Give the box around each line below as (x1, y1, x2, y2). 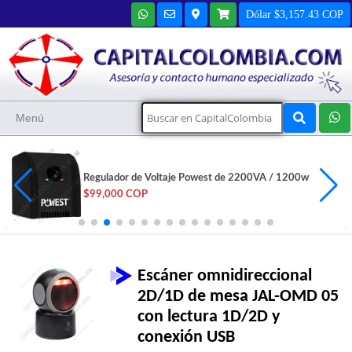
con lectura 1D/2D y (137, 308, 280, 327)
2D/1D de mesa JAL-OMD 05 (137, 288, 339, 306)
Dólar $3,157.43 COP (246, 8, 343, 20)
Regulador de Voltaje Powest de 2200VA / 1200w (83, 173, 309, 184)
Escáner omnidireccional (137, 267, 313, 286)
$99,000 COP (83, 189, 148, 200)
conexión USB (137, 328, 236, 347)
